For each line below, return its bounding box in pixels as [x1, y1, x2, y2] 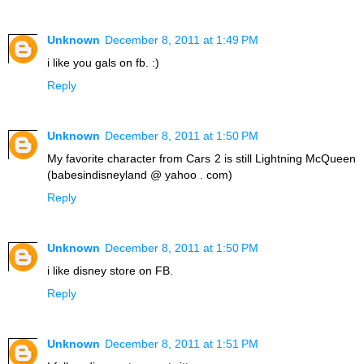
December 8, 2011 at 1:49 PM [105, 32, 258, 46]
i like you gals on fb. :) [47, 55, 159, 69]
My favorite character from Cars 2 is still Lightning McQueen [47, 151, 356, 165]
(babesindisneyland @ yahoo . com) [47, 167, 232, 181]
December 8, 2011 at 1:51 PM [105, 336, 258, 350]
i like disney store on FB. [47, 263, 173, 277]
